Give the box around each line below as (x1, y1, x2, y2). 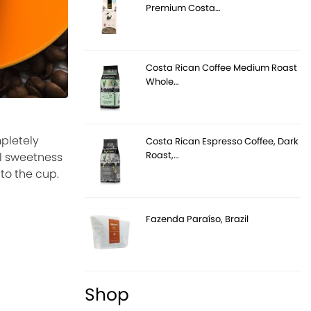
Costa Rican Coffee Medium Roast (146, 60, 298, 74)
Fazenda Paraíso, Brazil (146, 212, 249, 226)
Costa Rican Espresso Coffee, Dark (146, 134, 299, 148)
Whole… (146, 74, 180, 88)
